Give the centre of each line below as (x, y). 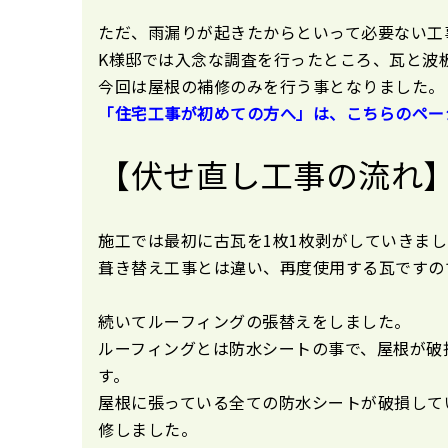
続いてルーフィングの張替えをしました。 (254, 320)
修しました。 (147, 428)
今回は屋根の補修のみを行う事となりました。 (271, 85)
